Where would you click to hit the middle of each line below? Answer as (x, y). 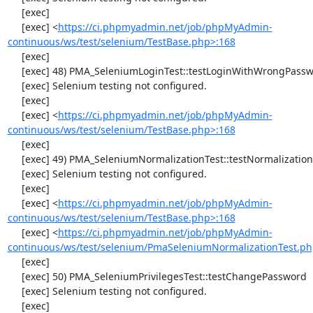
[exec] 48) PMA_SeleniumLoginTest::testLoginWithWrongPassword (14, 71)
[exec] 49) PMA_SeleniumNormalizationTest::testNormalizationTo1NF (14, 159)
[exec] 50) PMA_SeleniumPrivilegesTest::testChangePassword (14, 276)
